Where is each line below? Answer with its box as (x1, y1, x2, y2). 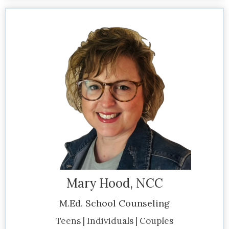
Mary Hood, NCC (66, 175, 163, 191)
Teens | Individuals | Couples (56, 215, 173, 226)
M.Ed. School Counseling (59, 197, 170, 209)
